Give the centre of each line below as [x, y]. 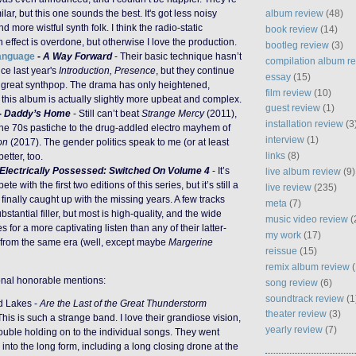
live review [288, 188]
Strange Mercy [173, 113]
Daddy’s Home [37, 113]
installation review [304, 124]
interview [285, 140]
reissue [281, 250]
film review [288, 92]
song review [292, 282]
